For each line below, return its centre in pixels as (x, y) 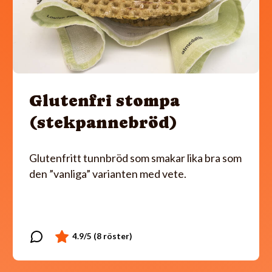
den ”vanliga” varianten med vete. (108, 173)
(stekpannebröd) (103, 122)
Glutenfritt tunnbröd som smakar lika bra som (135, 158)
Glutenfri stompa (104, 100)
